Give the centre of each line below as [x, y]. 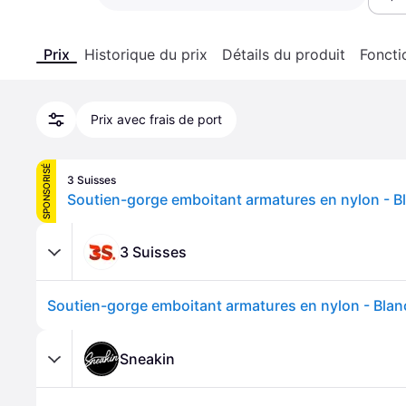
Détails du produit [284, 54]
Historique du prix [146, 54]
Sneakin [147, 358]
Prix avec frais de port [156, 119]
